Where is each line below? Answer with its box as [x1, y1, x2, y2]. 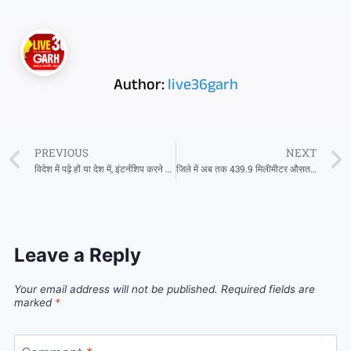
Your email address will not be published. [14, 283, 218, 296]
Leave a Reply [14, 244, 141, 267]
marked [14, 296, 55, 309]
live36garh [167, 73, 238, 100]
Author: [113, 73, 168, 100]
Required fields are [221, 283, 315, 296]
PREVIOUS [34, 145, 89, 160]
